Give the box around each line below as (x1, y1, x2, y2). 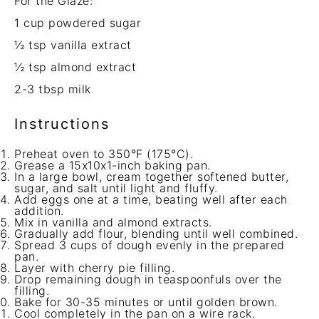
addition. (14, 204, 64, 218)
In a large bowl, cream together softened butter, (14, 169, 288, 184)
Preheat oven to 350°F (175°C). (14, 147, 193, 161)
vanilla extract (46, 38, 132, 52)
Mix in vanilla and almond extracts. (14, 215, 212, 229)
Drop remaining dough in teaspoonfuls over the (14, 272, 282, 286)
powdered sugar (44, 16, 141, 30)
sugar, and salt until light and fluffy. (14, 181, 218, 195)
